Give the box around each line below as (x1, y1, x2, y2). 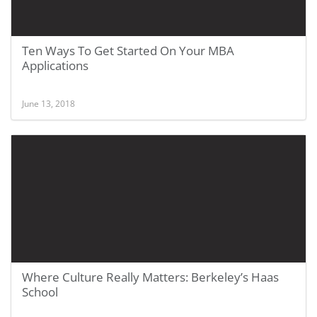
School (22, 284, 58, 300)
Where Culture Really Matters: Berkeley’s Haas (22, 269, 279, 285)
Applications (22, 57, 88, 74)
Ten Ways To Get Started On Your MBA (22, 42, 234, 59)
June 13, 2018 (22, 98, 75, 109)
